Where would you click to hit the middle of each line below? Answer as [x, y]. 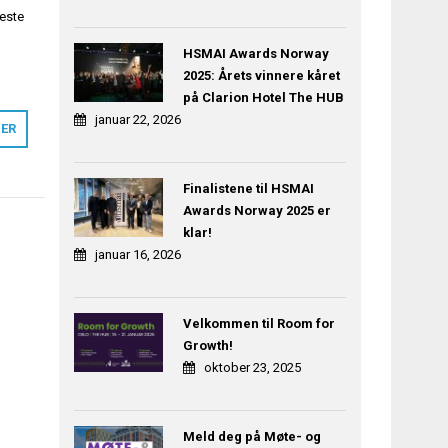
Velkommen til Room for [258, 324]
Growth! [207, 346]
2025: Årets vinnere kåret [261, 76]
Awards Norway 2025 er [256, 211]
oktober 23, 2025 [252, 368]
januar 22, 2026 [138, 120]
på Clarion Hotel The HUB [263, 98]
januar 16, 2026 [138, 255]
